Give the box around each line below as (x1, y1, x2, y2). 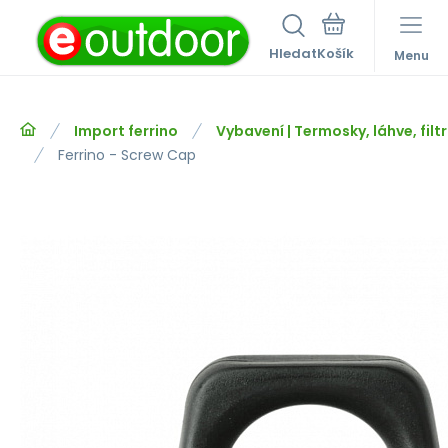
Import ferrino (74, 121, 178, 141)
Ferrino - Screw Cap (58, 145, 196, 165)
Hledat (269, 44, 317, 63)
